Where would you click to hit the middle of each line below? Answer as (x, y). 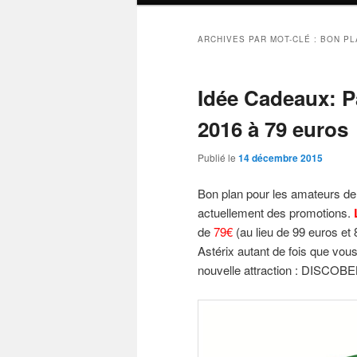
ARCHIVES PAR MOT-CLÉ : (259, 39)
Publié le (218, 158)
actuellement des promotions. (276, 213)
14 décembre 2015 (280, 158)
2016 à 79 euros (273, 129)
